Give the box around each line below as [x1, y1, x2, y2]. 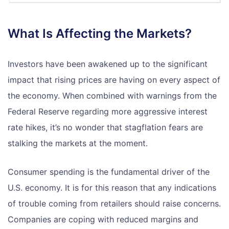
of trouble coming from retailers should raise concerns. [8, 198, 221, 209]
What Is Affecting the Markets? [8, 26, 192, 41]
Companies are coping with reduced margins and [8, 214, 198, 224]
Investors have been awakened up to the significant [8, 58, 208, 69]
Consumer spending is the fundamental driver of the [8, 166, 210, 177]
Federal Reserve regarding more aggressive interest [8, 106, 208, 117]
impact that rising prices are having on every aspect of [8, 74, 220, 85]
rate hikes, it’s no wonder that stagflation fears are [8, 122, 203, 132]
